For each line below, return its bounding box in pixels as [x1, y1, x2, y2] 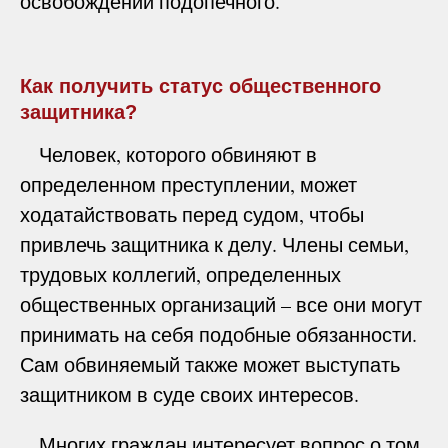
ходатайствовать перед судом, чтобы [20, 200, 364, 228]
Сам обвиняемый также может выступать [20, 350, 400, 378]
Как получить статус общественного [20, 74, 381, 97]
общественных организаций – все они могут [20, 290, 422, 318]
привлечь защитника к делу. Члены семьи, [20, 230, 409, 258]
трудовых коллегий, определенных [20, 260, 341, 288]
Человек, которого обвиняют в [20, 140, 317, 168]
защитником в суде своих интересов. [20, 380, 359, 408]
